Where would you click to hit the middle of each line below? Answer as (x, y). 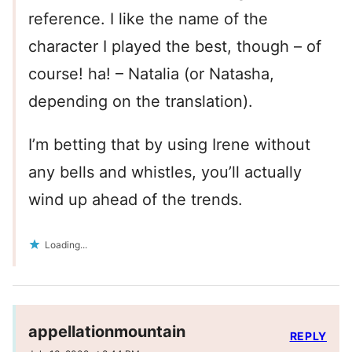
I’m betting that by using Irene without (169, 145)
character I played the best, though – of (175, 47)
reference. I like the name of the (148, 19)
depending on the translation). (141, 102)
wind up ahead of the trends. (136, 200)
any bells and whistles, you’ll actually (165, 172)
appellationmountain (107, 332)
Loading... (66, 245)
